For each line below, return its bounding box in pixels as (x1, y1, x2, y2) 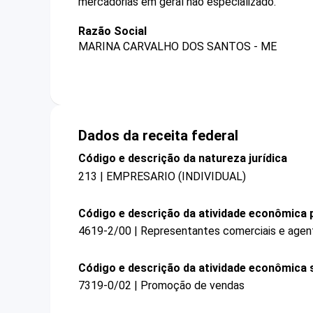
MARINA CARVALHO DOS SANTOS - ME (78, 40, 277, 54)
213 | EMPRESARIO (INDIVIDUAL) (78, 169, 246, 183)
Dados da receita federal (78, 127, 238, 145)
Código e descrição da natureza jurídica (78, 152, 287, 166)
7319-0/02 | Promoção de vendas (78, 279, 245, 293)
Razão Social (78, 24, 147, 38)
